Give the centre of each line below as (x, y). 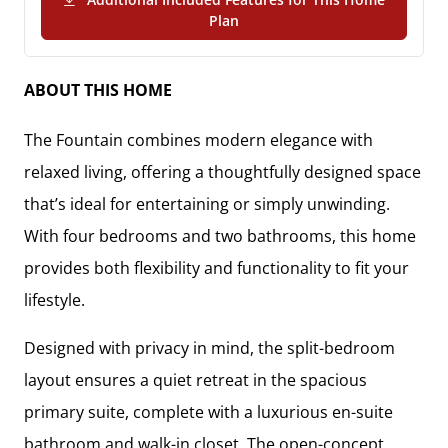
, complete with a (191, 412)
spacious (333, 380)
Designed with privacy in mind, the (155, 348)
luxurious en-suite (325, 412)
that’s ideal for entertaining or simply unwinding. (207, 204)
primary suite (74, 412)
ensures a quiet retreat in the (185, 380)
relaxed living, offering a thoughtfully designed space (222, 172)
